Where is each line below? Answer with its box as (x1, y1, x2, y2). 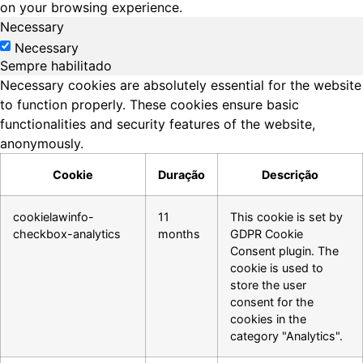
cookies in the (230, 312, 306, 327)
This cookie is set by (230, 210, 343, 224)
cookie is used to (230, 261, 323, 275)
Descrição (262, 168, 318, 182)
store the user (230, 278, 306, 293)
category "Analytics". (230, 329, 343, 344)
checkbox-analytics (13, 227, 121, 241)
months (158, 227, 200, 241)
